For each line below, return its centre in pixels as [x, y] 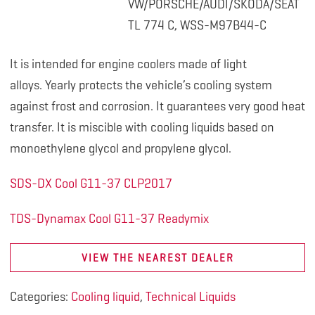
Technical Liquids [190, 297]
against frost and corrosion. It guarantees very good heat [157, 107]
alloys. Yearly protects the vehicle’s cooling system [141, 85]
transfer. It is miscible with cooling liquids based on [142, 128]
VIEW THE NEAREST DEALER [157, 258]
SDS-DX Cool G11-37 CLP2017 [91, 184]
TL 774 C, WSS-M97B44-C [197, 26]
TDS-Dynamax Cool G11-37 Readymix [109, 219]
